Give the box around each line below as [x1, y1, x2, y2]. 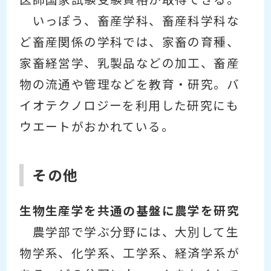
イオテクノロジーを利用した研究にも [19, 98, 239, 113]
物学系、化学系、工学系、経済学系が [19, 246, 240, 261]
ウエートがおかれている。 [19, 119, 174, 134]
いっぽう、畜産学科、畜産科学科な [19, 13, 240, 28]
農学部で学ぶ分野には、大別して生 [19, 224, 239, 240]
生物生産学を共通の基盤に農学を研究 [19, 203, 240, 218]
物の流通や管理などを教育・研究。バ [19, 77, 240, 92]
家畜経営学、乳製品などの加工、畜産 [19, 56, 240, 71]
